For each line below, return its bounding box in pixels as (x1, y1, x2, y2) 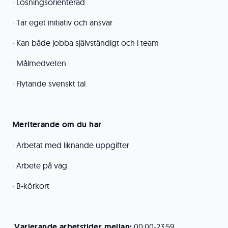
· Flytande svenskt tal (12, 78, 85, 89)
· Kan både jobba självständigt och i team (12, 38, 159, 48)
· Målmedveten (12, 58, 66, 68)
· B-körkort (12, 181, 49, 191)
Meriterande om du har (12, 119, 102, 130)
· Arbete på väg (12, 160, 67, 170)
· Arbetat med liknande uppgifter (12, 140, 129, 150)
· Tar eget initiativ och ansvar (12, 17, 112, 27)
